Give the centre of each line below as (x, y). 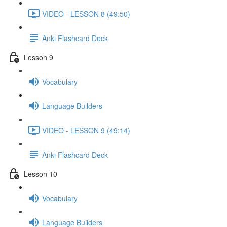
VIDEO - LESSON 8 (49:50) (86, 13)
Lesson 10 (41, 174)
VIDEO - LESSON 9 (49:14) (86, 130)
